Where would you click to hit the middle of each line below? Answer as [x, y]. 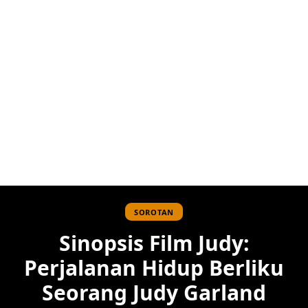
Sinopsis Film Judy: [154, 243]
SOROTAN [154, 212]
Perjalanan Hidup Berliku [154, 268]
